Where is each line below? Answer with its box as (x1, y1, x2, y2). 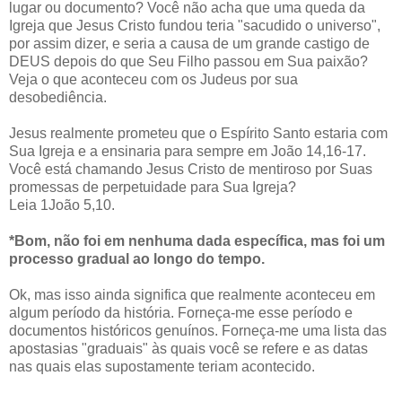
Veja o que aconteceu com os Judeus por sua (9, 72, 298, 88)
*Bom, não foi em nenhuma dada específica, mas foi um (9, 233, 385, 249)
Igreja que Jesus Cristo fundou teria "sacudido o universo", (9, 18, 380, 34)
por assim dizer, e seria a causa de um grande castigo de (9, 36, 370, 52)
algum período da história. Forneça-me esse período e (9, 305, 353, 321)
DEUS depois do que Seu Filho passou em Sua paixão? (9, 54, 368, 70)
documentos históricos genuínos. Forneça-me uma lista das (9, 323, 387, 339)
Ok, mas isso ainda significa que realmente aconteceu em (9, 287, 375, 303)
